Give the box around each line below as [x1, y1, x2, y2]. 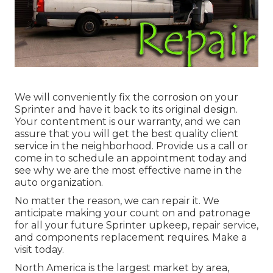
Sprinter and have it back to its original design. [15, 104, 238, 116]
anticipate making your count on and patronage [15, 207, 250, 219]
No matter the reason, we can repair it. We [15, 195, 219, 207]
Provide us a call [156, 140, 235, 152]
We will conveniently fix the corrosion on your [15, 91, 238, 104]
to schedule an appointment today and [53, 152, 247, 165]
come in [15, 152, 53, 165]
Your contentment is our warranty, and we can [15, 116, 241, 128]
